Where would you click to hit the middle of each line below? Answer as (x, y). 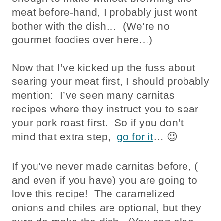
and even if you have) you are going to (105, 180)
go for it (135, 136)
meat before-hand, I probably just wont (105, 12)
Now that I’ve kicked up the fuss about (104, 67)
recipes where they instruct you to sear (105, 109)
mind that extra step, (64, 136)
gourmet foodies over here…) (82, 39)
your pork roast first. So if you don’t (98, 122)
